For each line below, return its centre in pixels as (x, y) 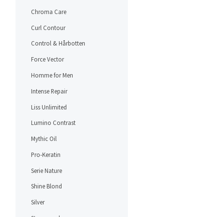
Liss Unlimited (49, 107)
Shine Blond (46, 186)
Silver (38, 202)
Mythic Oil (44, 139)
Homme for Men (52, 75)
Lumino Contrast (53, 123)
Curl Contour (48, 27)
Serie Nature (46, 170)
